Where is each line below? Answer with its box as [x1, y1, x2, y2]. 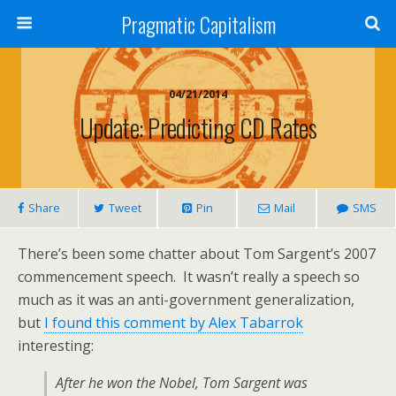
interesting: [18, 336, 94, 355]
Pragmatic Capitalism [120, 8, 276, 40]
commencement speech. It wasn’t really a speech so [18, 267, 360, 286]
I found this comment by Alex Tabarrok [44, 313, 303, 332]
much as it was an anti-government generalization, [18, 290, 354, 309]
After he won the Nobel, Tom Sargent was [56, 373, 308, 392]
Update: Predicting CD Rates [79, 109, 317, 146]
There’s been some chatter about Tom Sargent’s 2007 [18, 244, 376, 263]
